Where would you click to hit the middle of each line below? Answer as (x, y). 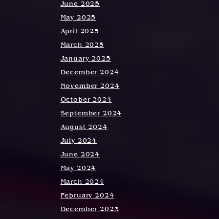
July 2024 (79, 141)
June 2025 (80, 4)
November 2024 (90, 87)
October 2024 (86, 100)
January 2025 (86, 59)
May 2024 (78, 169)
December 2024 (90, 73)
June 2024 (80, 155)
